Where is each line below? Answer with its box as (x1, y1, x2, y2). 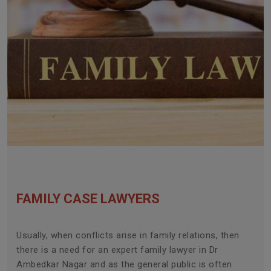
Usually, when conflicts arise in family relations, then (16, 230, 240, 241)
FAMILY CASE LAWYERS (16, 191, 160, 207)
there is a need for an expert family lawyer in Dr (16, 244, 218, 256)
